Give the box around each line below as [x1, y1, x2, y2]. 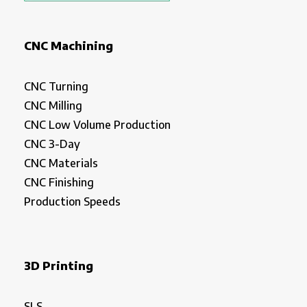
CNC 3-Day [24, 137, 80, 151]
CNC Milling [24, 99, 82, 113]
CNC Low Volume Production [24, 118, 171, 132]
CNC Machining [24, 38, 113, 53]
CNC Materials [24, 156, 98, 171]
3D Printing [24, 258, 93, 273]
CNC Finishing [24, 175, 94, 190]
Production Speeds [24, 195, 121, 209]
